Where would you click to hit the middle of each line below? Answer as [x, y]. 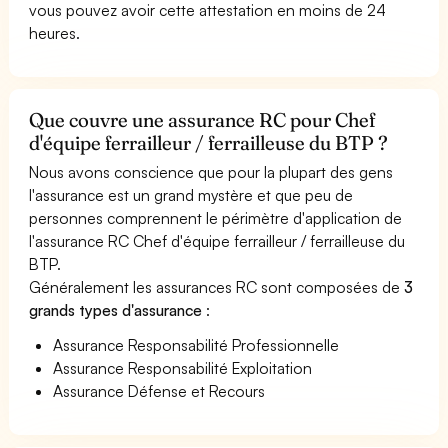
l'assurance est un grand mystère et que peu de [191, 194]
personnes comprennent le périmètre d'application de [216, 217]
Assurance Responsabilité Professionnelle [196, 344]
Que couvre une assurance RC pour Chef [202, 119]
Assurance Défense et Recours [159, 390]
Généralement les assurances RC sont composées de [217, 286]
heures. [54, 32]
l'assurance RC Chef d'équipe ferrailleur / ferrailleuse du [217, 240]
